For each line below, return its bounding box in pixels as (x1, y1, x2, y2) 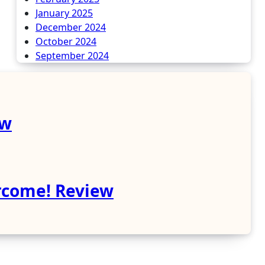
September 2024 (35, 49, 109, 62)
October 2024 (35, 35, 96, 48)
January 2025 (35, 7, 93, 20)
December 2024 (35, 21, 106, 34)
